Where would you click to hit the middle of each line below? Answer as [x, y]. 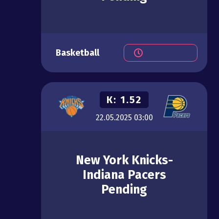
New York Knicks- [124, 161]
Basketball [77, 53]
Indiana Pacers [124, 175]
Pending [124, 190]
